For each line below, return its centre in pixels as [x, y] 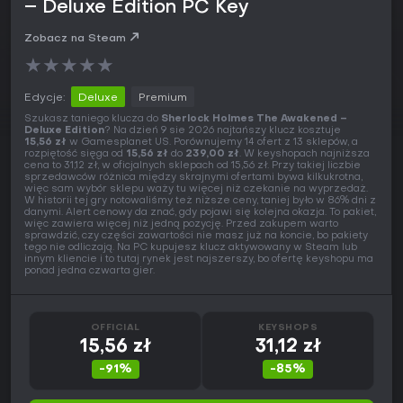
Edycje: [45, 99]
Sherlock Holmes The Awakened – [254, 120]
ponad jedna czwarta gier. [90, 272]
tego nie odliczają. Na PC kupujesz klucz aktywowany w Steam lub [191, 248]
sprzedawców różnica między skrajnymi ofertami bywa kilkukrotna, [193, 178]
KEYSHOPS [288, 328]
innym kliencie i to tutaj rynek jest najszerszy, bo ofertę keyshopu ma [199, 260]
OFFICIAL [115, 328]
